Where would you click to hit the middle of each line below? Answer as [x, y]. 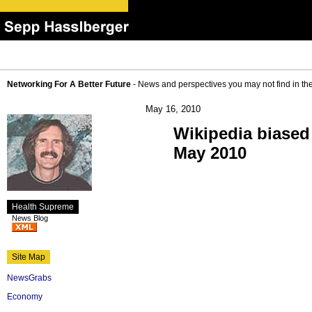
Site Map [29, 257]
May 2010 [210, 153]
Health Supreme [43, 207]
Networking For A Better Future [69, 84]
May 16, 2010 [173, 109]
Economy [25, 297]
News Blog [30, 218]
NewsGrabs [29, 278]
